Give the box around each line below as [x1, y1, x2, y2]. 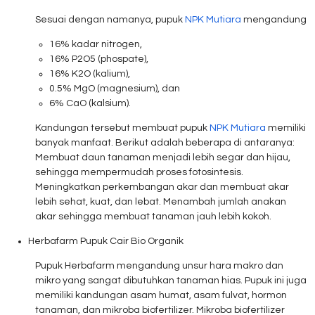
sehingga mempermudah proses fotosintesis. [35, 167, 243, 178]
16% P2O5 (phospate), [49, 54, 148, 65]
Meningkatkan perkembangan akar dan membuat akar [35, 182, 289, 193]
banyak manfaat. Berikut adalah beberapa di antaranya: [35, 138, 295, 148]
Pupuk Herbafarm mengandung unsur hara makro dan [35, 261, 283, 271]
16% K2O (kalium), [49, 69, 130, 79]
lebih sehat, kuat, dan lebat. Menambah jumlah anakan [35, 197, 286, 207]
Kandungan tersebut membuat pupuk [35, 123, 210, 134]
